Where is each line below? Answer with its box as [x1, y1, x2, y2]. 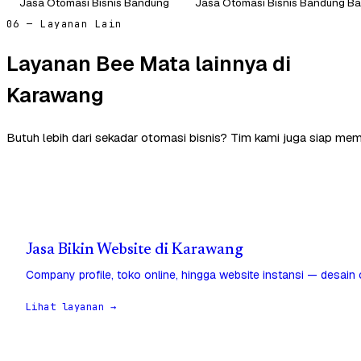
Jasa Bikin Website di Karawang [26, 242, 243, 258]
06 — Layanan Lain [6, 17, 122, 31]
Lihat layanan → [26, 300, 117, 313]
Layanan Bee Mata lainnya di [6, 50, 291, 78]
